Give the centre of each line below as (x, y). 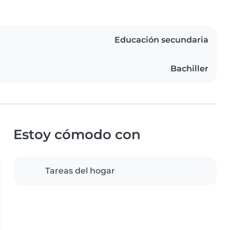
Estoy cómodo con (77, 135)
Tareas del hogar (80, 171)
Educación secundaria (161, 40)
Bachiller (189, 69)
